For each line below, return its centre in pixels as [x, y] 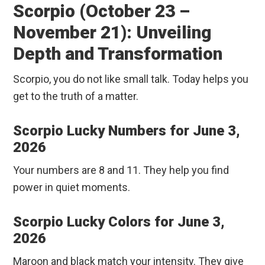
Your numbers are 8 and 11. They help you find [121, 170]
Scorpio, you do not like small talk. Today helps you [131, 79]
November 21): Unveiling [112, 33]
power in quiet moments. [72, 188]
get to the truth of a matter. [76, 96]
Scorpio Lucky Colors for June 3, [119, 222]
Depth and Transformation [118, 54]
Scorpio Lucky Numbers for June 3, [127, 131]
